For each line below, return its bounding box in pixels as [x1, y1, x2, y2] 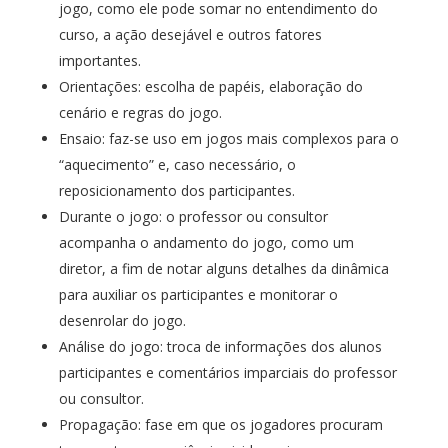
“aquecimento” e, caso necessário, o [58, 155, 296, 174]
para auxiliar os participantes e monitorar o [58, 285, 338, 304]
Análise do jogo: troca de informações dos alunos [58, 337, 382, 356]
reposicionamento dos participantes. [58, 181, 295, 200]
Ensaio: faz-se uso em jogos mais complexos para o [58, 129, 399, 148]
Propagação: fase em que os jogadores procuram [58, 415, 383, 434]
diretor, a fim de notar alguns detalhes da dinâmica [58, 259, 389, 278]
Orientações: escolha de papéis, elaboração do [58, 77, 363, 96]
